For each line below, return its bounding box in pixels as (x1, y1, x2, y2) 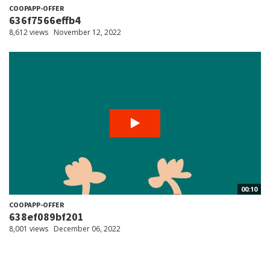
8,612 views (9, 27, 48, 38)
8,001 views (9, 224, 48, 234)
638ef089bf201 (9, 210, 84, 224)
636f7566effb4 (9, 13, 81, 28)
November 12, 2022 (54, 27, 121, 38)
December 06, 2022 (54, 224, 121, 234)
